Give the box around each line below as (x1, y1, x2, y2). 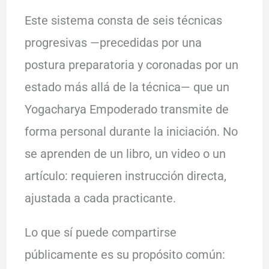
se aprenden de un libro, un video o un (24, 146, 226, 161)
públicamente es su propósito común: (24, 247, 225, 262)
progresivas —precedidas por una (24, 35, 202, 50)
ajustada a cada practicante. (24, 190, 176, 205)
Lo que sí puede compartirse (24, 225, 177, 240)
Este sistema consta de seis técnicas (24, 13, 222, 28)
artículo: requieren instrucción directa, (24, 168, 226, 183)
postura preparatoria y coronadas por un (24, 57, 238, 72)
